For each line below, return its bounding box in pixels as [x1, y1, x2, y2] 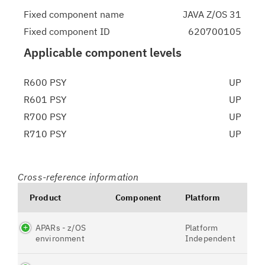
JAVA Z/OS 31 [183, 8, 241, 20]
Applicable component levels [24, 44, 182, 60]
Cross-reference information [18, 171, 139, 183]
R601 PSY [24, 93, 66, 105]
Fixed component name [24, 8, 124, 20]
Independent [185, 233, 235, 244]
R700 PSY [24, 111, 66, 122]
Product [30, 192, 62, 203]
